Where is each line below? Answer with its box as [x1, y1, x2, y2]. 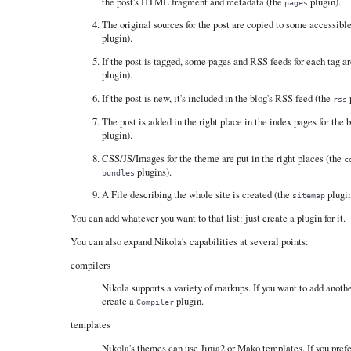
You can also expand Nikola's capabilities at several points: [70, 233, 309, 248]
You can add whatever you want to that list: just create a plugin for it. [70, 211, 346, 226]
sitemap [291, 190, 325, 201]
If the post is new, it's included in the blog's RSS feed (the [101, 90, 333, 105]
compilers [70, 257, 110, 272]
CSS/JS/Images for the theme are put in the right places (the [101, 150, 344, 165]
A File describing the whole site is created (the [101, 187, 292, 202]
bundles [101, 167, 135, 177]
